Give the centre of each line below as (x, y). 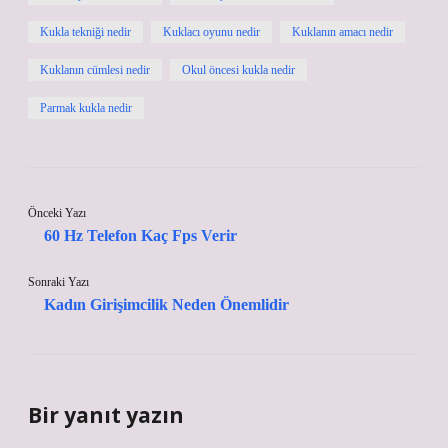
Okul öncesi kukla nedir (238, 70)
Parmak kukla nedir (86, 108)
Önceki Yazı (57, 213)
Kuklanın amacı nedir (342, 32)
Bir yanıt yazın (106, 415)
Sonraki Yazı (58, 282)
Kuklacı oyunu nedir (211, 32)
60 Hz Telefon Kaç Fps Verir (140, 235)
